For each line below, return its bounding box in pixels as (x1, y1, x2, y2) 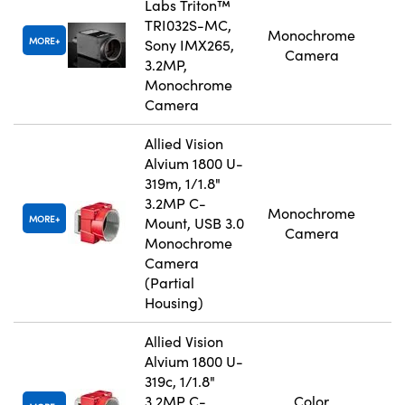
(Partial (145, 273, 194, 293)
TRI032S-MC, (145, 15, 231, 35)
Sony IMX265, (145, 35, 234, 55)
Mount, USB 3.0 (145, 213, 244, 233)
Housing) (145, 293, 203, 313)
